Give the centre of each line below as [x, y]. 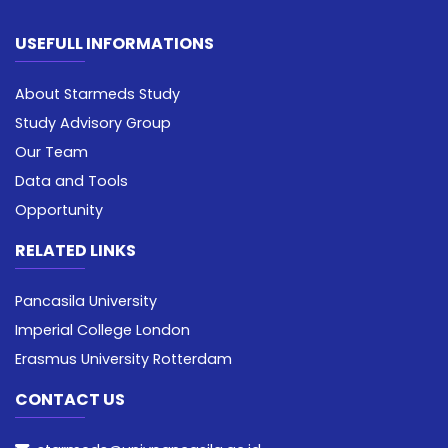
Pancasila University [86, 301]
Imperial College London [102, 330]
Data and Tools [71, 181]
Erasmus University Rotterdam [123, 359]
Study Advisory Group [93, 123]
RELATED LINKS [75, 251]
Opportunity [59, 210]
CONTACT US [70, 400]
